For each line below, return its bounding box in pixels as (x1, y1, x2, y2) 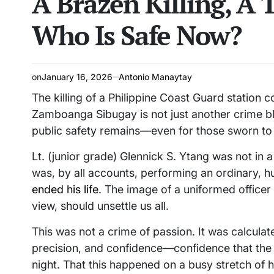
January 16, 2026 (42, 72, 113, 83)
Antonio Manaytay (119, 72, 192, 83)
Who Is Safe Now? (32, 17, 241, 54)
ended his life (32, 183, 98, 196)
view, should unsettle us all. (32, 199, 169, 213)
